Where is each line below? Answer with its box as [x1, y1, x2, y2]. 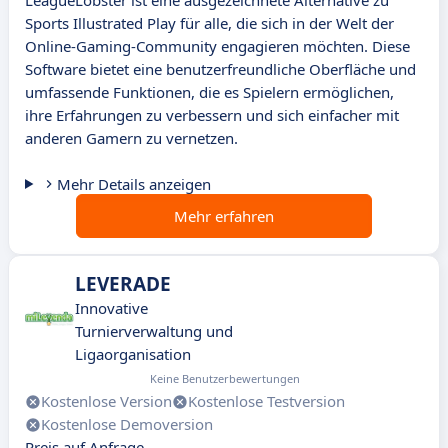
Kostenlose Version [41, 391, 172, 412]
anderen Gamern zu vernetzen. [25, 128, 238, 149]
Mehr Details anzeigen [56, 174, 211, 195]
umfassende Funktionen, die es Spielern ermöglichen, [25, 82, 394, 103]
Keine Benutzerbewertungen [149, 371, 300, 387]
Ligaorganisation [75, 344, 191, 365]
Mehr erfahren [174, 206, 274, 227]
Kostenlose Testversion [188, 391, 345, 412]
